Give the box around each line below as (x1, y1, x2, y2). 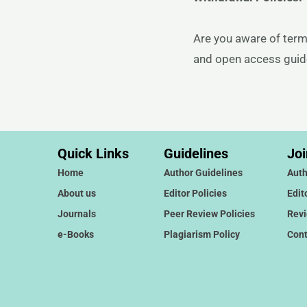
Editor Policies (164, 188, 228, 199)
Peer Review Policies (164, 208, 256, 219)
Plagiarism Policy (164, 229, 241, 240)
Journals (57, 208, 96, 219)
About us (57, 188, 96, 199)
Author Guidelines (164, 167, 243, 178)
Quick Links (57, 145, 129, 162)
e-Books (57, 229, 94, 240)
